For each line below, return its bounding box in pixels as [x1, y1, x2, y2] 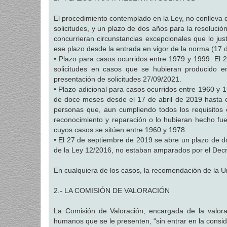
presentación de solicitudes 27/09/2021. [54, 75, 181, 84]
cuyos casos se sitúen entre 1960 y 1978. [54, 126, 187, 134]
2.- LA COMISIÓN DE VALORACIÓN [54, 186, 170, 195]
